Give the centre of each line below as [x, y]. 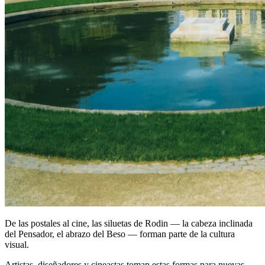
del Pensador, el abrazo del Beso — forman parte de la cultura [120, 234]
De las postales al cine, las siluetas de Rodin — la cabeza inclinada [129, 223]
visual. [17, 244]
